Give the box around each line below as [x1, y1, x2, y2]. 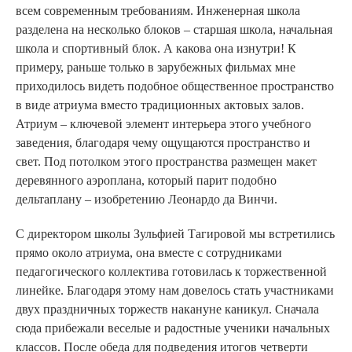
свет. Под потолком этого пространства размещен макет [16, 154, 317, 168]
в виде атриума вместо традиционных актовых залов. [16, 97, 304, 112]
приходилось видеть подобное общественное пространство [16, 79, 334, 93]
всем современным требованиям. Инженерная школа [16, 3, 300, 17]
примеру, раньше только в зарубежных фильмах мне [16, 60, 295, 74]
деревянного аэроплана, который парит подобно [16, 173, 277, 187]
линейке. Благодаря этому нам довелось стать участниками [16, 283, 334, 297]
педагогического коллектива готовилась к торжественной [16, 264, 327, 278]
